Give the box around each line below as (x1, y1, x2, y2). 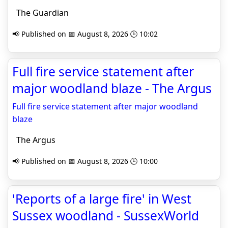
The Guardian (12, 7, 69, 18)
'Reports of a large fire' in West (12, 190, 191, 207)
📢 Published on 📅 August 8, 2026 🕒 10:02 (12, 29, 158, 39)
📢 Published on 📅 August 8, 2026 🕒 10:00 (12, 156, 158, 166)
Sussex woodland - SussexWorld (12, 207, 199, 224)
